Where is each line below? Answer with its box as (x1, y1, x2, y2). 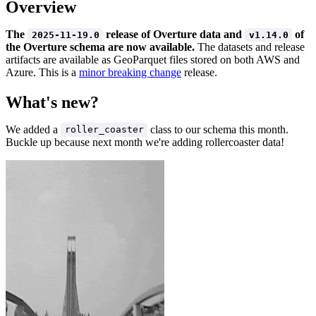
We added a (6, 123, 61, 135)
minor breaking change (79, 66, 181, 78)
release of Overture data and (103, 28, 245, 40)
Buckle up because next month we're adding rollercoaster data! (6, 135, 284, 148)
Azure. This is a (6, 66, 79, 78)
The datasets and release (195, 40, 305, 53)
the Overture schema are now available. (6, 40, 195, 53)
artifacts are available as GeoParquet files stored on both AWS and (6, 53, 300, 66)
